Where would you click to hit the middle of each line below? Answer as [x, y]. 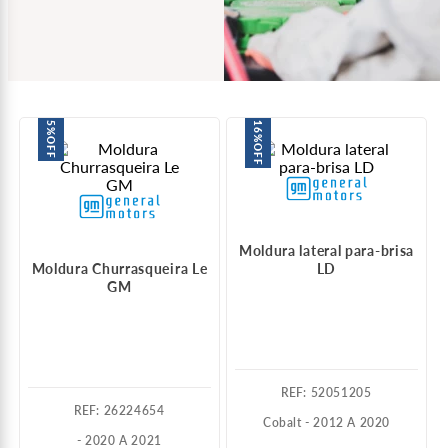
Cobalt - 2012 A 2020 [326, 423]
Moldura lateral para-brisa [326, 250]
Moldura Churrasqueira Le [119, 268]
